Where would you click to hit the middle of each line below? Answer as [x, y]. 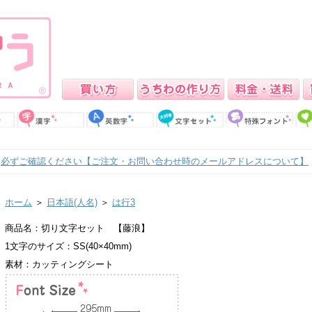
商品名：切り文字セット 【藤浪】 [77, 228]
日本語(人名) [72, 202]
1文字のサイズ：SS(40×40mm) [68, 246]
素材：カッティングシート [59, 264]
